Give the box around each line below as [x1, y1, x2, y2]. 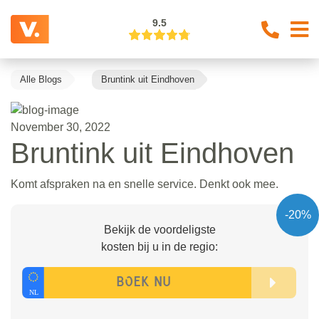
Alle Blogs [20, 74, 62, 85]
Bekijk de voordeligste [103, 223, 216, 236]
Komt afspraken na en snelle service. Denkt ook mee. [11, 177, 278, 190]
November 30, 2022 [11, 120, 110, 133]
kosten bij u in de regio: [101, 240, 218, 253]
